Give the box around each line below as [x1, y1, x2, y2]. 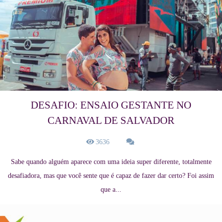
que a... [101, 186, 121, 194]
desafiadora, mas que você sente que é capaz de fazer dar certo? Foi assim [8, 172, 214, 180]
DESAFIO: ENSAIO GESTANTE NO [31, 99, 191, 111]
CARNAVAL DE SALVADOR [48, 114, 174, 127]
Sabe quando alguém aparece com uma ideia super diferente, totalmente [10, 158, 212, 166]
